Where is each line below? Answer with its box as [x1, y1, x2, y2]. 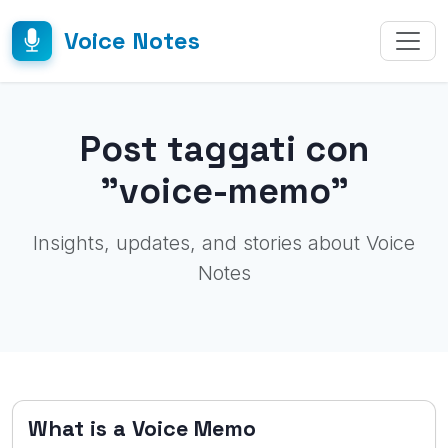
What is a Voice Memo [28, 415, 256, 442]
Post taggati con [79, 126, 369, 171]
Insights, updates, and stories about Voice [33, 231, 415, 255]
